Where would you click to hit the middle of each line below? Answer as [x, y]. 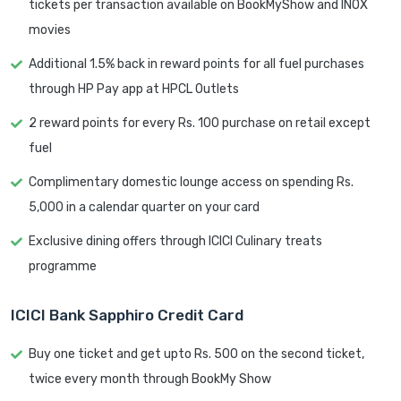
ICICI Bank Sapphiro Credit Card [127, 315]
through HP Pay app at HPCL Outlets [134, 89]
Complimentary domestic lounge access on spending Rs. [191, 182]
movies [50, 30]
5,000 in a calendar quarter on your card [144, 207]
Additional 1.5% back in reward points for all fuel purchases [196, 64]
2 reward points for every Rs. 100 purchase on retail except [200, 123]
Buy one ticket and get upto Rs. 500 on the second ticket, [196, 354]
